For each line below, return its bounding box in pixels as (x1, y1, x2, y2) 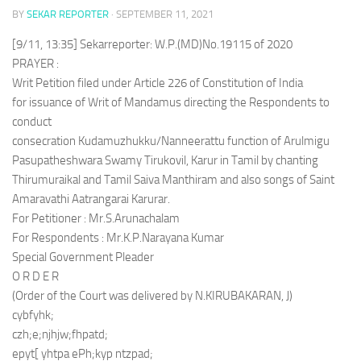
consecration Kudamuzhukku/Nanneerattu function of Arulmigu (12, 134, 330, 148)
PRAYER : (12, 56, 59, 71)
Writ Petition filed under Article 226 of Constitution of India (12, 76, 303, 90)
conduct (12, 114, 52, 129)
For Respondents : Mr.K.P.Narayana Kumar (12, 230, 224, 245)
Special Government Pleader (12, 250, 154, 264)
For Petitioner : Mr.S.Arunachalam (12, 211, 180, 226)
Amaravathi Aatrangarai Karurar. (12, 192, 170, 206)
